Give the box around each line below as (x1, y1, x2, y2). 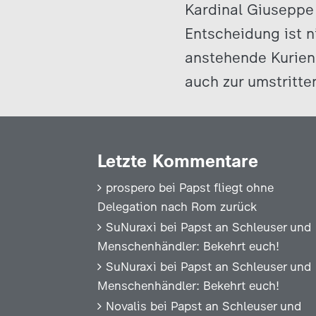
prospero (106, 181, 155, 195)
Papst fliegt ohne (179, 181, 274, 195)
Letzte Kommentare (97, 150, 258, 171)
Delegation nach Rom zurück (97, 200, 257, 214)
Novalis (106, 299, 147, 313)
